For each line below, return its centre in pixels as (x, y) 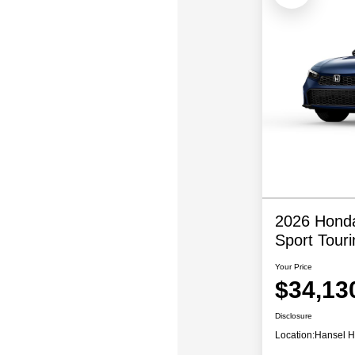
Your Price (293, 267)
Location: (294, 336)
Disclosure (293, 316)
